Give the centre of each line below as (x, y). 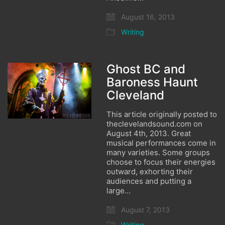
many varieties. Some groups (158, 152)
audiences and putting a (149, 181)
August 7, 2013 (145, 210)
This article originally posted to (162, 114)
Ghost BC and (146, 69)
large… (119, 191)
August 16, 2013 (147, 17)
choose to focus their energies (161, 162)
